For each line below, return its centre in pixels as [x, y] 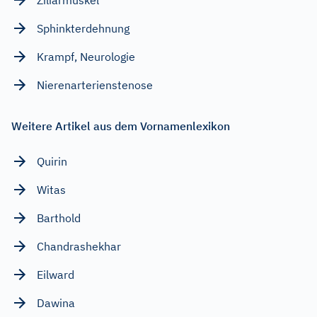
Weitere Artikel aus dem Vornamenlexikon [121, 126]
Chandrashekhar [79, 246]
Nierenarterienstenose [95, 85]
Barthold [59, 218]
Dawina [56, 302]
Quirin [52, 161]
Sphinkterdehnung [83, 28]
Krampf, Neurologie [86, 56]
